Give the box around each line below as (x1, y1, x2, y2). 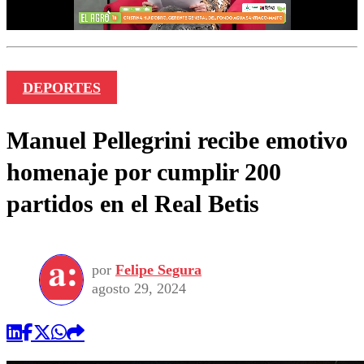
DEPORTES (22, 79, 101, 96)
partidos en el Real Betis (6, 189, 259, 217)
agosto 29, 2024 (92, 280, 186, 297)
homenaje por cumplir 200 (6, 158, 281, 185)
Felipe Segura (115, 262, 201, 279)
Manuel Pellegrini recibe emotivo (6, 126, 348, 154)
